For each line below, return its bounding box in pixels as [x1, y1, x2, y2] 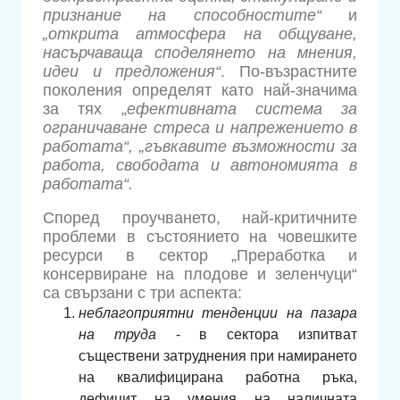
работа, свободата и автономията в [43, 155, 357, 174]
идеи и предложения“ [43, 62, 221, 80]
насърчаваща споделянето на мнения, [43, 43, 357, 62]
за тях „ [43, 99, 127, 118]
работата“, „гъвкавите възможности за [43, 137, 357, 155]
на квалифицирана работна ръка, [79, 370, 357, 386]
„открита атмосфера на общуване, [43, 24, 357, 43]
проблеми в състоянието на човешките [43, 228, 357, 246]
